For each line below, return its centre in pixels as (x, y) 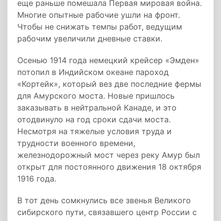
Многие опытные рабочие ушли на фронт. (99, 15)
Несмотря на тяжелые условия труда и (94, 131)
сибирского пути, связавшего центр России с (107, 212)
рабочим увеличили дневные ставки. (90, 38)
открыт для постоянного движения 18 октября (109, 167)
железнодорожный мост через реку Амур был (109, 155)
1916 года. (37, 179)
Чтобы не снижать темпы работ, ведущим (100, 27)
